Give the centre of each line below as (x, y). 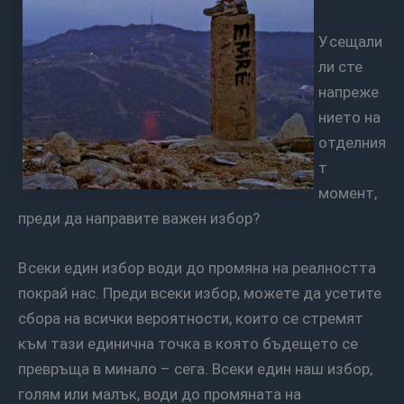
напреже (349, 92)
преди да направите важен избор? (139, 219)
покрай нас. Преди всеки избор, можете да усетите (200, 294)
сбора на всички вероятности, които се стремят (191, 319)
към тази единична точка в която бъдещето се (188, 344)
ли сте (340, 67)
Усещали (324, 42)
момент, (348, 193)
